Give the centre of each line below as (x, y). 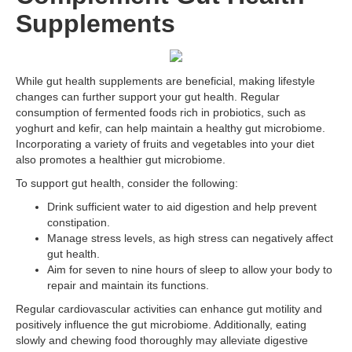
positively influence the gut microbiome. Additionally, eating (161, 324)
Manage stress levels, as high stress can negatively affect (190, 238)
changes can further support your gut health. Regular (148, 97)
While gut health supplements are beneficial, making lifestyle (165, 81)
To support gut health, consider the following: (127, 183)
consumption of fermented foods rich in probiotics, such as (161, 112)
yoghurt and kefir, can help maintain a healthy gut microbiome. (170, 128)
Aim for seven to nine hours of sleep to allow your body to (190, 269)
